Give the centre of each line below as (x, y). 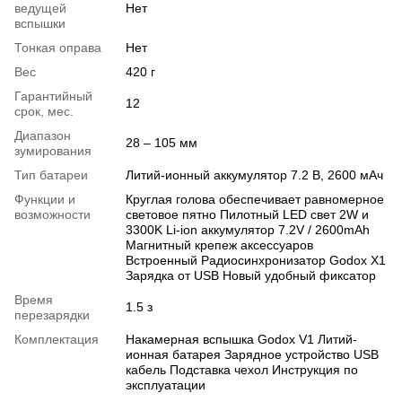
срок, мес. (44, 111)
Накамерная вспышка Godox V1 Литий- (241, 339)
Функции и (45, 199)
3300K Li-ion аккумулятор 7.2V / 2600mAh (248, 230)
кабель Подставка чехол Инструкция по (242, 370)
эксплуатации (166, 385)
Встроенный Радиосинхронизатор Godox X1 (256, 260)
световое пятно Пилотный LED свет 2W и (247, 214)
